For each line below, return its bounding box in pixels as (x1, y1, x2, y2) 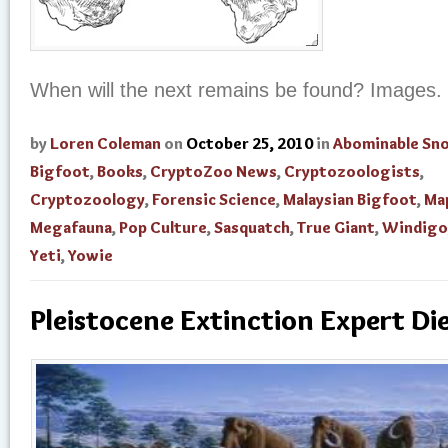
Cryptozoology (30, 190, 145, 210)
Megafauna (30, 218, 112, 238)
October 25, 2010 (186, 134, 313, 154)
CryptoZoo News (150, 162, 277, 182)
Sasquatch (214, 218, 290, 238)
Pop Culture (119, 218, 207, 238)
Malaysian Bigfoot (283, 190, 417, 210)
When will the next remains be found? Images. (30, 79, 442, 102)
